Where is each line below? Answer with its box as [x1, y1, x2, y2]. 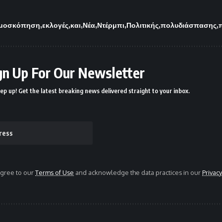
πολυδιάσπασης [161, 21, 217, 30]
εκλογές [42, 21, 68, 30]
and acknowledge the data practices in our [74, 168, 202, 177]
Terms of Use [35, 168, 74, 177]
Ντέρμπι [97, 21, 124, 30]
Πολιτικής [126, 21, 159, 30]
